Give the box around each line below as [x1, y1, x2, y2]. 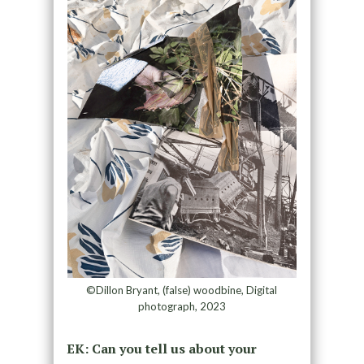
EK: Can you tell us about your [66, 340, 257, 358]
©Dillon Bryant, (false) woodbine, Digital [86, 284, 278, 297]
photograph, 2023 [137, 300, 226, 314]
